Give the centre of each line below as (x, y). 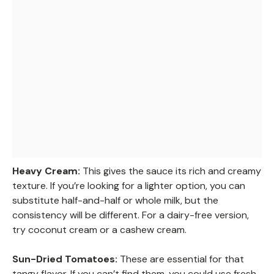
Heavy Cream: (46, 171)
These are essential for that (181, 259)
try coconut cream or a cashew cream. (99, 230)
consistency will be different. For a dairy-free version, (131, 215)
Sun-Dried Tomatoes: (65, 259)
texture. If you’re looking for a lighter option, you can (129, 186)
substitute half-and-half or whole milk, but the (115, 201)
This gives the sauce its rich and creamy (171, 171)
